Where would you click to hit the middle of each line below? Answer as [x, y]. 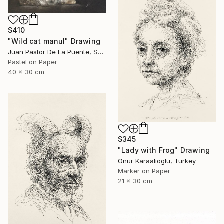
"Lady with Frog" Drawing [164, 150]
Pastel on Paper [33, 62]
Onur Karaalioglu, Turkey [157, 161]
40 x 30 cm [26, 72]
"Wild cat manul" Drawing [54, 41]
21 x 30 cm [135, 181]
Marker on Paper [144, 171]
